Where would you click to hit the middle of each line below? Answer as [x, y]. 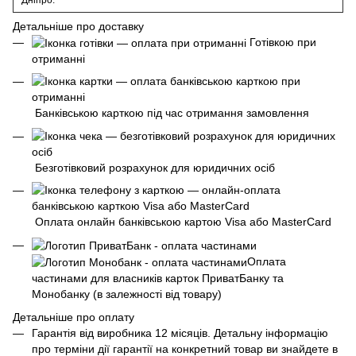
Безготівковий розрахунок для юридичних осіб [153, 167]
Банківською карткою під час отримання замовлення [170, 113]
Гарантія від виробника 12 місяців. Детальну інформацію [180, 333]
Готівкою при [281, 42]
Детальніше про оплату [74, 317]
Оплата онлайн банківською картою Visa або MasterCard [182, 222]
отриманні [58, 59]
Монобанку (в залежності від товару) [127, 294]
